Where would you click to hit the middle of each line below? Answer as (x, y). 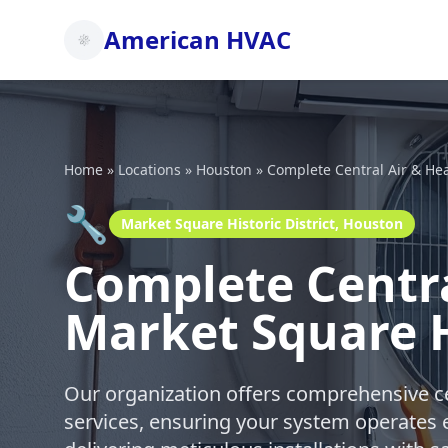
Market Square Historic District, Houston (262, 223)
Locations (149, 169)
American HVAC (197, 39)
